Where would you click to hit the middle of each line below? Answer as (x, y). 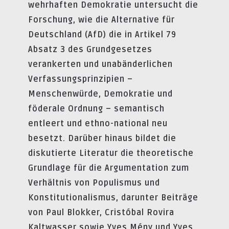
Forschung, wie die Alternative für (101, 20)
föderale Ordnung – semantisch (96, 109)
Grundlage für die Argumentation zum (109, 168)
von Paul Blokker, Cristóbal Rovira (101, 212)
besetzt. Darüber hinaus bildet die (102, 138)
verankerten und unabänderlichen (100, 64)
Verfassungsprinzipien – (81, 79)
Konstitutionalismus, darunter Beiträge (113, 198)
